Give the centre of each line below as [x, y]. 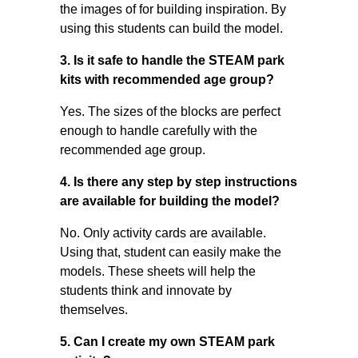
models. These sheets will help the [157, 271]
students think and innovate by [145, 290]
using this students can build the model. [171, 28]
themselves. [93, 310]
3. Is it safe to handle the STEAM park [172, 60]
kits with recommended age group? [167, 80]
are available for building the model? [169, 201]
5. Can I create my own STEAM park [167, 342]
